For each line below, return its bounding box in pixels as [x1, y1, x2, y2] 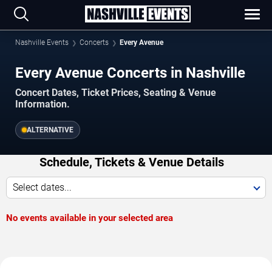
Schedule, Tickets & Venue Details [39, 154, 224, 169]
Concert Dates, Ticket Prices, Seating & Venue [15, 86, 216, 98]
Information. [15, 98, 70, 110]
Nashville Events [15, 38, 69, 47]
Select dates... [13, 181, 72, 193]
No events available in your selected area [6, 212, 173, 223]
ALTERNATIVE [27, 125, 73, 134]
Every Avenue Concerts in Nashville [15, 64, 245, 81]
